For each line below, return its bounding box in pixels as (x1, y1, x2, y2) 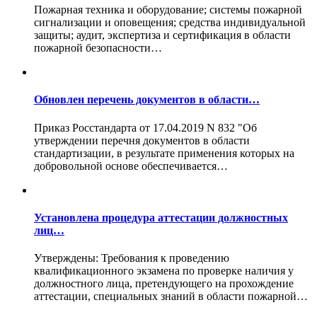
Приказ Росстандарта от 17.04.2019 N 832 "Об (34, 121, 257, 134)
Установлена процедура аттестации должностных (34, 211, 288, 224)
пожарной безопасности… (34, 42, 162, 54)
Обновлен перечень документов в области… (34, 93, 260, 106)
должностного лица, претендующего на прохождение (34, 277, 294, 290)
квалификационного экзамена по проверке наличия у (34, 265, 294, 277)
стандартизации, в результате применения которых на (34, 146, 294, 159)
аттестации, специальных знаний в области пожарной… (34, 290, 308, 303)
